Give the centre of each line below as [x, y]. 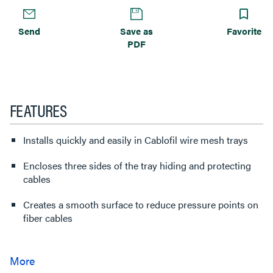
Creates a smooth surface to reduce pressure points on [141, 204]
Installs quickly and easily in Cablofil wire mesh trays [136, 140]
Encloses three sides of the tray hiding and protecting [137, 165]
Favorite [244, 31]
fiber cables [48, 218]
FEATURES [38, 110]
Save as [136, 31]
